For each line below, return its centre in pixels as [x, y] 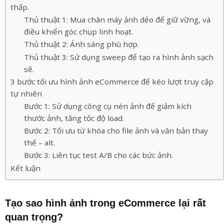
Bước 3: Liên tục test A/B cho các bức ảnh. [98, 155]
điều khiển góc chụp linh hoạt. [78, 31]
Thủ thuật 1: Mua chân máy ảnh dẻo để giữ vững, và [117, 19]
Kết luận [25, 168]
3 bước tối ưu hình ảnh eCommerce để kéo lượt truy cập [112, 81]
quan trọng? [34, 217]
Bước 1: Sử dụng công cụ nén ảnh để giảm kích [108, 106]
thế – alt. [39, 142]
